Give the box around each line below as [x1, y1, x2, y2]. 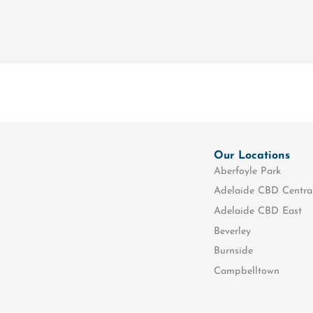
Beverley [214, 226, 252, 237]
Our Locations [214, 150, 291, 162]
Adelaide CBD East [214, 206, 303, 217]
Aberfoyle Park [214, 166, 282, 177]
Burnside [214, 246, 254, 257]
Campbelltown [214, 265, 280, 277]
